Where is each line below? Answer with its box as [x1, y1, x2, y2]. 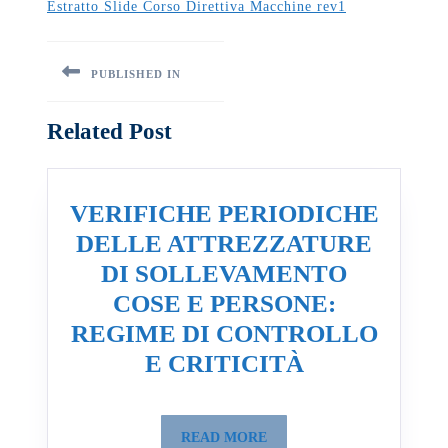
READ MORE [181, 429, 267, 445]
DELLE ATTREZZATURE [76, 229, 372, 257]
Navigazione [46, 37, 179, 64]
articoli [46, 67, 123, 94]
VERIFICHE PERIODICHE [69, 199, 379, 227]
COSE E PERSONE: [112, 289, 336, 317]
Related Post [47, 117, 172, 144]
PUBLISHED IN [91, 67, 181, 80]
